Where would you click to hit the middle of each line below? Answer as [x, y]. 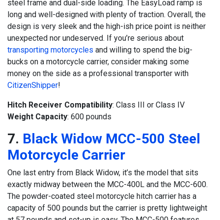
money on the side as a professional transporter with [98, 74]
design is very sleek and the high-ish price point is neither [107, 27]
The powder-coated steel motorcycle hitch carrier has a [102, 196]
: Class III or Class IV [149, 105]
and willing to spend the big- [143, 50]
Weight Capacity [37, 117]
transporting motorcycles [50, 50]
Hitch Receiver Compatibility [60, 105]
